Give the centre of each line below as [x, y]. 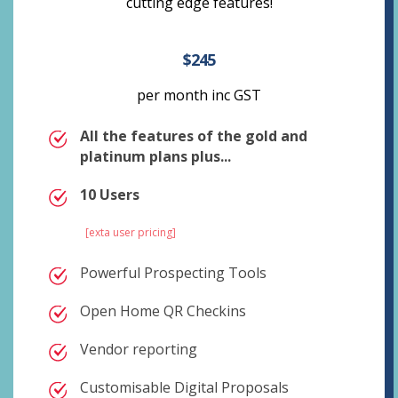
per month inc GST [199, 95]
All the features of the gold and [194, 136]
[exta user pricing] [131, 232]
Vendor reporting [139, 349]
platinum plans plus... [155, 156]
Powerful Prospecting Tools [173, 273]
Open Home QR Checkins [163, 311]
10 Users [110, 195]
